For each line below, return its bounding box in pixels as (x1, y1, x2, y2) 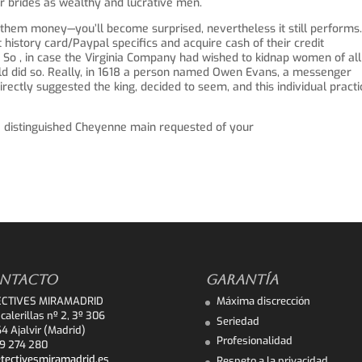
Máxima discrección (216, 294, 310, 309)
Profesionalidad (216, 334, 293, 348)
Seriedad (216, 314, 259, 328)
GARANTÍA (204, 271, 278, 288)
